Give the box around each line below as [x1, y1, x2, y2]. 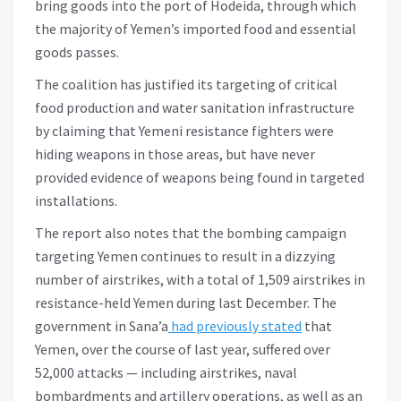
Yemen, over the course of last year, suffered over [35, 339, 330, 358]
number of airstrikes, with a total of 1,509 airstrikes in [35, 269, 365, 288]
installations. [35, 191, 117, 209]
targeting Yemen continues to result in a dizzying [35, 246, 336, 265]
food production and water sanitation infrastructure [35, 98, 354, 116]
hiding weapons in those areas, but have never [35, 144, 315, 163]
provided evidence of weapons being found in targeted [35, 167, 364, 186]
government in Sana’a [35, 316, 168, 335]
